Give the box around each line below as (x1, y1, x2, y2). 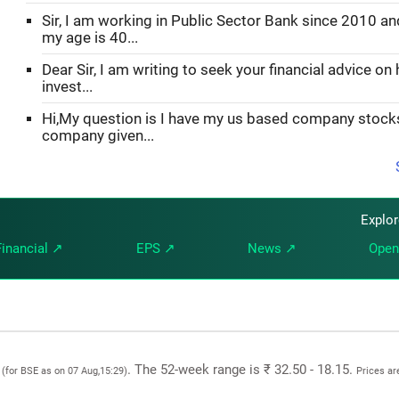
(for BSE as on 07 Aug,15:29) (2, 364, 127, 377)
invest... (42, 77, 93, 95)
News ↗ (247, 240, 297, 256)
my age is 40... (42, 28, 138, 46)
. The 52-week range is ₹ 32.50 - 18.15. (127, 361, 356, 378)
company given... (42, 126, 154, 144)
